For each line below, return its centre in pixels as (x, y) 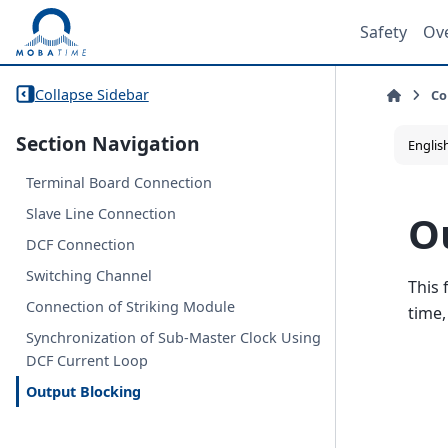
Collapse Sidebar (91, 94)
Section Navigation (108, 144)
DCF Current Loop (87, 361)
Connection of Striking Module (131, 307)
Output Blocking (84, 392)
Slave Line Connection (101, 214)
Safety (383, 32)
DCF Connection (81, 245)
